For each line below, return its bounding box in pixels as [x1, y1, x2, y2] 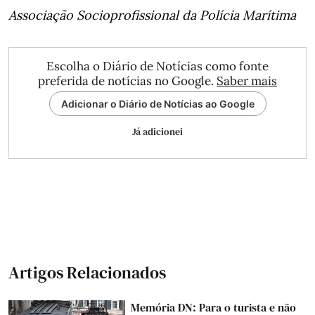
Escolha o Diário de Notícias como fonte [46, 58, 269, 74]
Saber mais [217, 73, 277, 89]
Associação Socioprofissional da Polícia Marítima [8, 7, 296, 23]
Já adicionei [132, 124, 183, 139]
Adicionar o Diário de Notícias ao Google [60, 98, 255, 110]
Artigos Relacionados [8, 261, 166, 284]
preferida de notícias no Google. [38, 73, 217, 89]
